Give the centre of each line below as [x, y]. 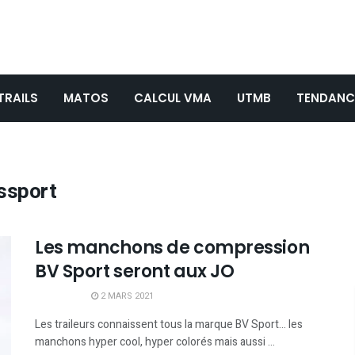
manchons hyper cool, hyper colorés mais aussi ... [155, 342]
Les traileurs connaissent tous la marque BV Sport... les [169, 324]
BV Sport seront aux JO [135, 271]
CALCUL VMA [173, 98]
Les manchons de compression [172, 248]
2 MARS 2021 [126, 296]
